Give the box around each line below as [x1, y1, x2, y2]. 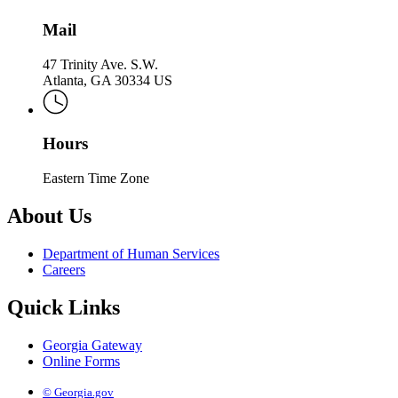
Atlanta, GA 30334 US [43, 72, 172, 88]
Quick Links [7, 295, 120, 319]
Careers [43, 261, 85, 277]
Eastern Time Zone [43, 170, 149, 186]
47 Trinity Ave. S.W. [43, 56, 158, 72]
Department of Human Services [43, 245, 219, 261]
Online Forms [43, 353, 120, 369]
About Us [7, 203, 92, 227]
